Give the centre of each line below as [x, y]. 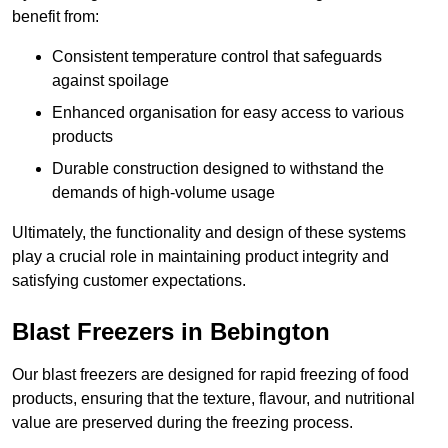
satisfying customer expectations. [129, 281]
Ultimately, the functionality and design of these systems [209, 233]
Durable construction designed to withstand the [218, 169]
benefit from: [55, 17]
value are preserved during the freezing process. [182, 423]
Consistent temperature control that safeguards [217, 57]
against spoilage [110, 81]
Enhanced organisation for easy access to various [228, 113]
